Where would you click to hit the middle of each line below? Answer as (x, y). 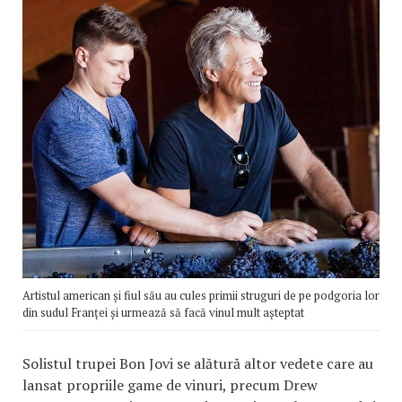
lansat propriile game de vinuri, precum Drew (170, 385)
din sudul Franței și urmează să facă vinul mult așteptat (163, 313)
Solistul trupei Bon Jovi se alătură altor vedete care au (198, 364)
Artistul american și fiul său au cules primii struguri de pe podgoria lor (201, 296)
